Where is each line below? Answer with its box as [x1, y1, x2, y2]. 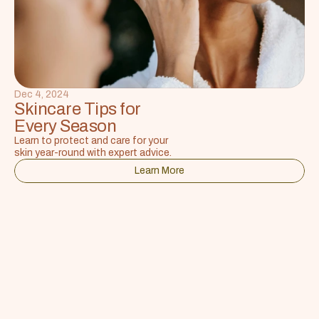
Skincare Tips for [14, 95, 141, 122]
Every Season [14, 113, 117, 139]
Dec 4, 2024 [14, 86, 69, 102]
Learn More [135, 162, 184, 178]
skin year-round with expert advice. [14, 145, 172, 160]
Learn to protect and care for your [14, 132, 168, 148]
